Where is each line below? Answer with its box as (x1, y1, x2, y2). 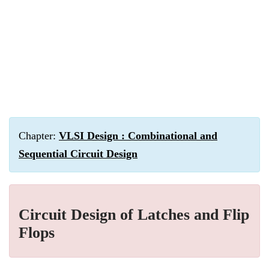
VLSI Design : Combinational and (59, 130, 217, 142)
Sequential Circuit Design (19, 148, 138, 160)
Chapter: (19, 130, 59, 142)
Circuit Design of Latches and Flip (19, 206, 249, 223)
